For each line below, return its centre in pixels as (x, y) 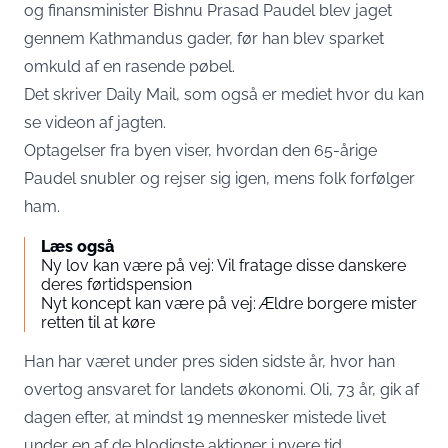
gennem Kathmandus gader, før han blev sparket (204, 38)
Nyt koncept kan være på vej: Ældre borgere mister (229, 303)
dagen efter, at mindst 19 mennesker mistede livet (205, 417)
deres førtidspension (118, 284)
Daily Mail (141, 94)
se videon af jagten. (95, 122)
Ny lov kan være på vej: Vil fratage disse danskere (223, 265)
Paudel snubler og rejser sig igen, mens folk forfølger (219, 178)
